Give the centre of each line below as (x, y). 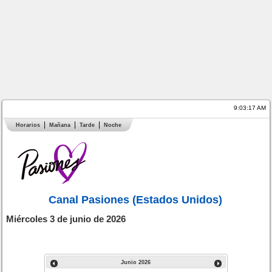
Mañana (59, 125)
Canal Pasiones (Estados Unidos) (136, 200)
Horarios (28, 125)
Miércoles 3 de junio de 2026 (66, 219)
